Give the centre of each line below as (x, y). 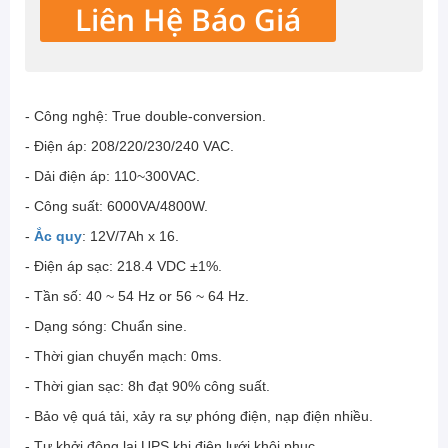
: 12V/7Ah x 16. (130, 235)
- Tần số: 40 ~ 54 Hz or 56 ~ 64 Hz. (137, 295)
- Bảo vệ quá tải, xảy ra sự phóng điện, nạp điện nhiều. (199, 415)
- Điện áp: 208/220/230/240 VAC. (129, 145)
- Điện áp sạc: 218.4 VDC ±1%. (123, 265)
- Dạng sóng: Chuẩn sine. (106, 325)
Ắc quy (58, 235)
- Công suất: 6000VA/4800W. (116, 205)
